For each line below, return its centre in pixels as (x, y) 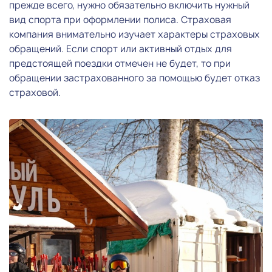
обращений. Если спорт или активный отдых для (121, 49)
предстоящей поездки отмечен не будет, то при (120, 63)
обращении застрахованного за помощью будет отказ (134, 78)
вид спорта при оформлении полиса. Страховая (120, 19)
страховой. (35, 92)
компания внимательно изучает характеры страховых (134, 34)
